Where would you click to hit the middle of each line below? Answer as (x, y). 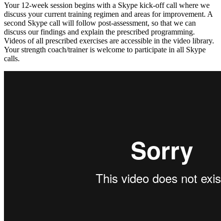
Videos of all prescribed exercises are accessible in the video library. (109, 40)
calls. (12, 58)
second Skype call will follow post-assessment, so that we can (100, 23)
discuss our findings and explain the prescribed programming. (99, 32)
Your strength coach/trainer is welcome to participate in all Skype (105, 49)
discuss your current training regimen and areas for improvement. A (108, 14)
